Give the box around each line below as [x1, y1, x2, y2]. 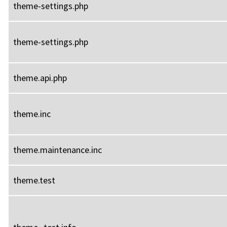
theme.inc [13, 107, 51, 120]
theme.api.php [13, 71, 67, 84]
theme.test [13, 174, 55, 186]
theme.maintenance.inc [13, 143, 102, 156]
